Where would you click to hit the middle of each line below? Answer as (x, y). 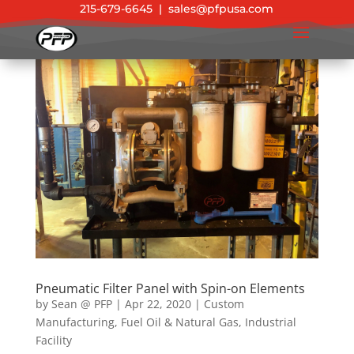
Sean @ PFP (81, 303)
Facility (53, 340)
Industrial (270, 322)
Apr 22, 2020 (158, 303)
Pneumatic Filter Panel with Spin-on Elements (170, 288)
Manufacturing (75, 322)
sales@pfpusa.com (221, 9)
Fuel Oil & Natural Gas (179, 322)
